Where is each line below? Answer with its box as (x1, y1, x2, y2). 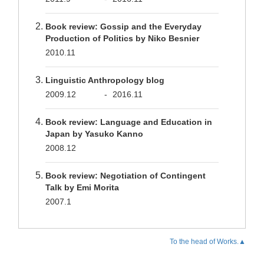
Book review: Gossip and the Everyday (45, 22, 202, 31)
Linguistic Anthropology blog (45, 75, 164, 85)
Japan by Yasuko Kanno (45, 129, 143, 138)
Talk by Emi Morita (45, 183, 119, 192)
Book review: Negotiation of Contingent (45, 171, 206, 180)
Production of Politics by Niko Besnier (45, 34, 199, 43)
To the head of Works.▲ (170, 237, 246, 246)
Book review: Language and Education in (45, 117, 212, 127)
